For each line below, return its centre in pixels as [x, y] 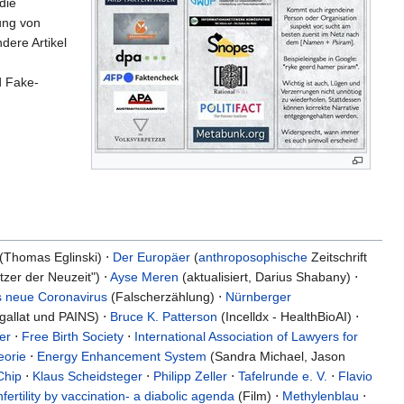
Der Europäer [151, 257]
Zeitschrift [337, 257]
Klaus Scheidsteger [87, 376]
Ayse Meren [144, 277]
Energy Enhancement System [122, 357]
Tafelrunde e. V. [283, 376]
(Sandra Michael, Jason [276, 357]
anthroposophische [253, 257]
